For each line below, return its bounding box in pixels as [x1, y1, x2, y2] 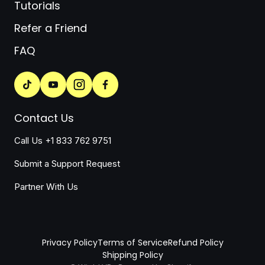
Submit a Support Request [14, 159, 120, 170]
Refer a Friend [14, 21, 87, 36]
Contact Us [14, 111, 74, 126]
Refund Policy [167, 237, 224, 249]
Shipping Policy [102, 249, 163, 261]
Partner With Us [14, 182, 78, 193]
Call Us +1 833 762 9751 [14, 135, 111, 147]
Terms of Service [97, 237, 168, 249]
